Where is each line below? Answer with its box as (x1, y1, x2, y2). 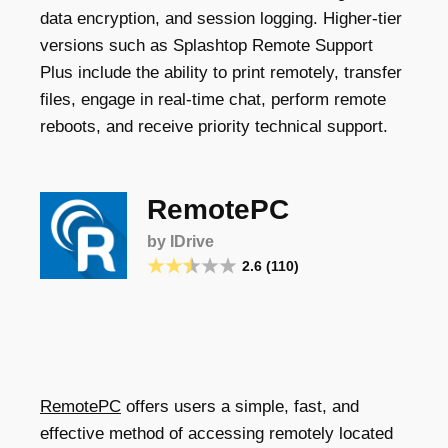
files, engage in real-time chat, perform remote (40, 90, 386, 109)
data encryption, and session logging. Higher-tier (40, 9, 402, 28)
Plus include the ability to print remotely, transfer (40, 63, 402, 82)
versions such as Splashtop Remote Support (40, 36, 373, 55)
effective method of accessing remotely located (40, 424, 393, 443)
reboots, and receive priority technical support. (40, 117, 388, 136)
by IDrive (147, 233, 214, 250)
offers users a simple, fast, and (121, 397, 359, 416)
